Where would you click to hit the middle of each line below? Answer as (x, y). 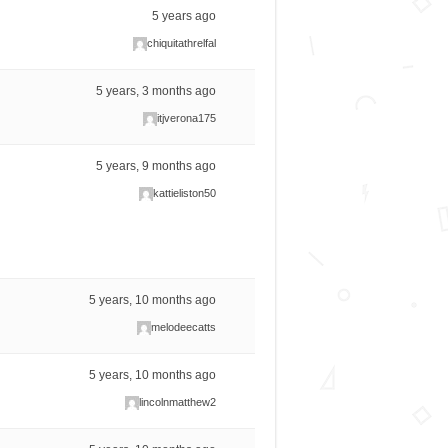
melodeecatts (184, 327)
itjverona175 (187, 118)
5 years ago (184, 16)
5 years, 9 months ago (156, 166)
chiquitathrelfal (182, 43)
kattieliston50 (185, 193)
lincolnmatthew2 (178, 402)
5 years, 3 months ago (156, 91)
